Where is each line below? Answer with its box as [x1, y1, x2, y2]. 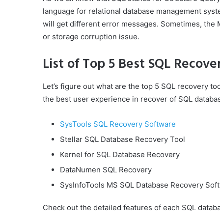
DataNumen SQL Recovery [60, 165, 152, 175]
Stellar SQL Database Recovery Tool [60, 135, 185, 144]
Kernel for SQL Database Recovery [60, 150, 180, 160]
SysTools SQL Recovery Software [60, 119, 176, 129]
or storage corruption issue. [43, 31, 139, 41]
